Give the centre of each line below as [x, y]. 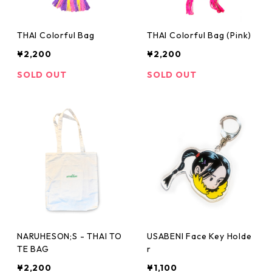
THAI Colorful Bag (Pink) [199, 35]
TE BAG [33, 249]
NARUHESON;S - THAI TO [69, 236]
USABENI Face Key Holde [199, 236]
